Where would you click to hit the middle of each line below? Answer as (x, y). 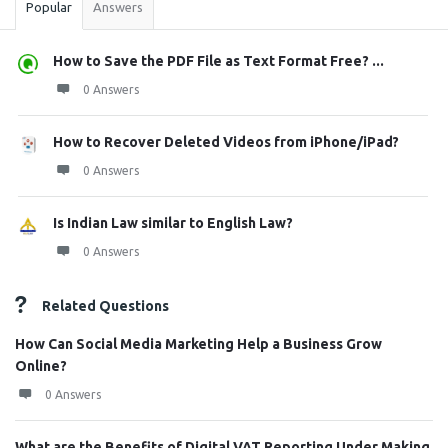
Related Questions (105, 306)
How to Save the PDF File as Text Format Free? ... (218, 61)
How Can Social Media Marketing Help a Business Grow (198, 344)
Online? (41, 366)
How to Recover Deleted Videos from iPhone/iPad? (226, 142)
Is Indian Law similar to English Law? (173, 223)
